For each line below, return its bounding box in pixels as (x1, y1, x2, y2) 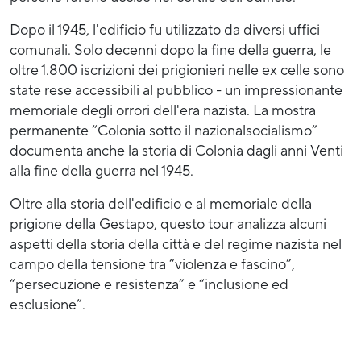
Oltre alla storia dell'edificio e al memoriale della (10, 194, 312, 214)
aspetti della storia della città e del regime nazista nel (10, 234, 342, 254)
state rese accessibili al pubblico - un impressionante (10, 81, 342, 100)
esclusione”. (10, 295, 85, 314)
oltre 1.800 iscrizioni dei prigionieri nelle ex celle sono (10, 60, 344, 80)
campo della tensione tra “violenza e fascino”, (10, 255, 295, 274)
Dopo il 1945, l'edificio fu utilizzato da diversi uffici (10, 20, 320, 39)
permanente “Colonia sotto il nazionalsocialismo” (10, 121, 317, 140)
